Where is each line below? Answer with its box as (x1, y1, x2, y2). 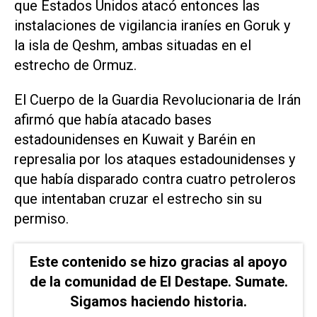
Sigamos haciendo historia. (70, 292, 247, 310)
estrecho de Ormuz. (14, 57, 137, 74)
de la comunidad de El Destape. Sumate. (29, 272, 288, 290)
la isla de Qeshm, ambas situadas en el (14, 37, 251, 54)
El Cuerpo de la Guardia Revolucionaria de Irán (14, 91, 301, 109)
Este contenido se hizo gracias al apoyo (30, 253, 287, 270)
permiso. (14, 210, 69, 228)
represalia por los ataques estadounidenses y (14, 151, 295, 168)
